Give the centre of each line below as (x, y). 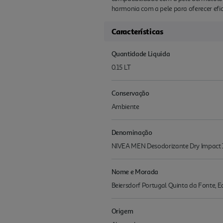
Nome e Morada (135, 172)
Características (137, 32)
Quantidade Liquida (141, 54)
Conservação (130, 93)
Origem (122, 211)
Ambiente (125, 107)
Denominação (132, 132)
